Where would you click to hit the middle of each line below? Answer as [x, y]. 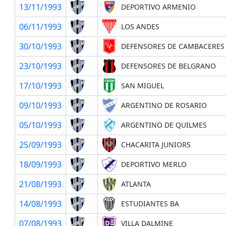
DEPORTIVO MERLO [154, 164]
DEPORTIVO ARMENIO [158, 7]
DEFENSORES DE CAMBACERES [173, 46]
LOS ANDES [140, 26]
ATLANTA [136, 184]
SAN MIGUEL [142, 85]
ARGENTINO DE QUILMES [164, 125]
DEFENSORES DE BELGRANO [168, 66]
